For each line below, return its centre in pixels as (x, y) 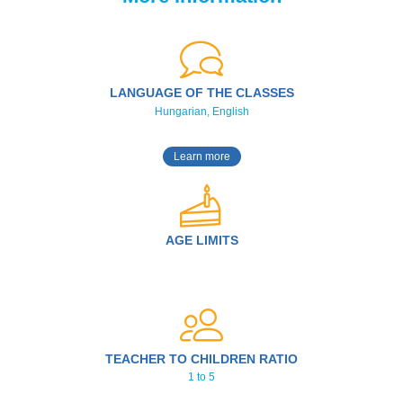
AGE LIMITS (201, 240)
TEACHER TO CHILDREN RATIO (201, 358)
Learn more (201, 157)
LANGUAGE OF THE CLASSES (201, 93)
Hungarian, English (201, 111)
